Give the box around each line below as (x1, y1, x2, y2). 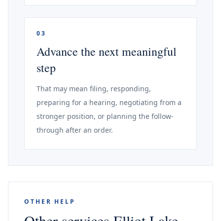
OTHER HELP (24, 197, 75, 206)
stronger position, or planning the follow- (37, 111, 174, 121)
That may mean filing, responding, (37, 84, 151, 93)
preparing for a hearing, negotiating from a (37, 98, 182, 107)
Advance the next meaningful (37, 43, 177, 59)
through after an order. (37, 125, 113, 135)
